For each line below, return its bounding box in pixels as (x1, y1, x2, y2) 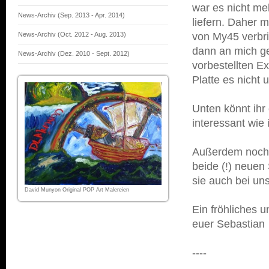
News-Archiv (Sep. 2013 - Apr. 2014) (18, 11, 125, 19)
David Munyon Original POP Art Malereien (25, 187, 129, 193)
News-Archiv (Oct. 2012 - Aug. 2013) (18, 31, 126, 38)
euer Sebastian (192, 218, 265, 230)
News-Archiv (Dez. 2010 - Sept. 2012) (18, 50, 130, 57)
